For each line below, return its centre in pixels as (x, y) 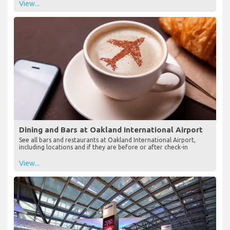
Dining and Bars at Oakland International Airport (111, 129)
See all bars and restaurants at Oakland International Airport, (107, 140)
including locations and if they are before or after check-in (103, 147)
